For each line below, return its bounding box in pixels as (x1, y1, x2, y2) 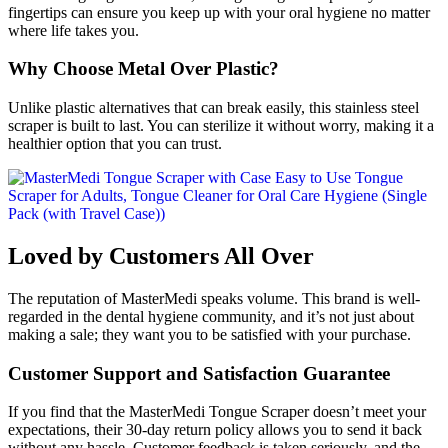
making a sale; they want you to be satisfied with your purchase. (8, 325, 411, 343)
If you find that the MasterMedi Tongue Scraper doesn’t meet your (8, 403, 426, 421)
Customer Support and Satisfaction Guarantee (8, 362, 390, 384)
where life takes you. (8, 21, 139, 39)
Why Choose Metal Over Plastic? (8, 58, 279, 80)
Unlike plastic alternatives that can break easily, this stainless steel (8, 99, 419, 117)
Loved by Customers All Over (8, 242, 314, 269)
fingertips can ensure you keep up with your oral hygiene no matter (8, 3, 430, 21)
